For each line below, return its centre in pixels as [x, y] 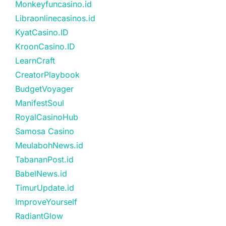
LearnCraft [35, 60]
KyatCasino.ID [42, 32]
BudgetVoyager [44, 89]
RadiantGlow [39, 216]
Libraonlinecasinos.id [55, 18]
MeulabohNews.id [49, 145]
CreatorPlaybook [47, 74]
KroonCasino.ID [45, 46]
